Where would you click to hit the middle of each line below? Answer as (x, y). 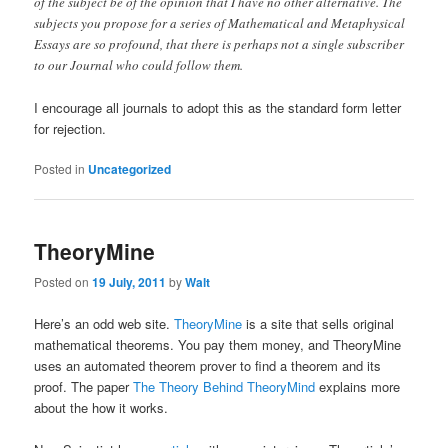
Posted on (63, 282)
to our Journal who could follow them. (139, 64)
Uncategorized (130, 168)
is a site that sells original (318, 323)
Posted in (60, 168)
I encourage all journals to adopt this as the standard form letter (218, 107)
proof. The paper (84, 386)
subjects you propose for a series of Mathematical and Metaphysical (220, 22)
